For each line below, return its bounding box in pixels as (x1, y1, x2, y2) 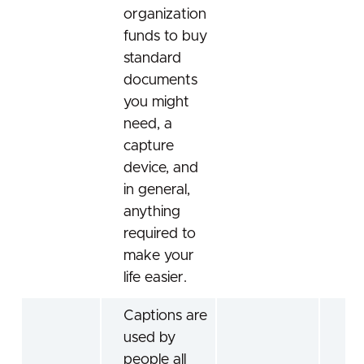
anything (123, 205, 180, 220)
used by (123, 331, 175, 346)
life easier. (123, 271, 187, 286)
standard (123, 51, 181, 67)
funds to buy (123, 29, 207, 45)
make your (123, 249, 194, 264)
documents (123, 73, 197, 89)
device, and (123, 161, 198, 176)
